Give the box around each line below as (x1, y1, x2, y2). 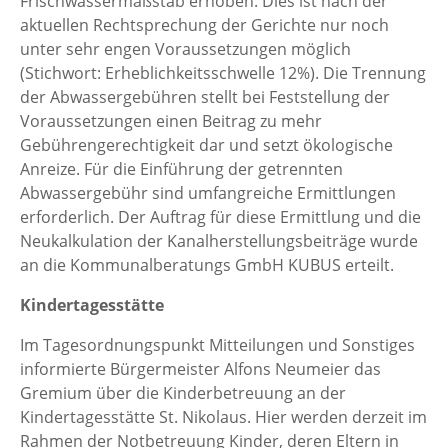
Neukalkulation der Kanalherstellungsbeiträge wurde (20, 230, 418, 253)
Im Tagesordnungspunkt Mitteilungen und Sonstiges (20, 334, 415, 357)
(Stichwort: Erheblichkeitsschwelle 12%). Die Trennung (20, 62, 426, 85)
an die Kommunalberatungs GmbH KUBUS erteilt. (20, 254, 394, 277)
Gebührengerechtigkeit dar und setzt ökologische (20, 134, 393, 157)
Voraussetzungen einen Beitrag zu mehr (20, 110, 322, 133)
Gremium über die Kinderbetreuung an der (20, 382, 346, 405)
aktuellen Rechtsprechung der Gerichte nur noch (20, 14, 389, 37)
